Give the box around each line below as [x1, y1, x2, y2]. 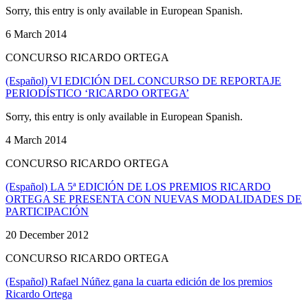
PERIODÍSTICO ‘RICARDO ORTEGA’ [5, 87, 189, 99]
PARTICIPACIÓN [5, 205, 89, 217]
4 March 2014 [5, 133, 67, 146]
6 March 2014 [5, 27, 67, 40]
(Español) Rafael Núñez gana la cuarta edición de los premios [5, 275, 272, 287]
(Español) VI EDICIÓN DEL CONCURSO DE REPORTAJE [5, 74, 281, 87]
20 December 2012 [5, 228, 89, 241]
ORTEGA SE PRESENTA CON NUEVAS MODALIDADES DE [5, 192, 302, 205]
